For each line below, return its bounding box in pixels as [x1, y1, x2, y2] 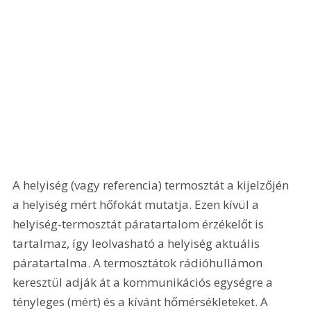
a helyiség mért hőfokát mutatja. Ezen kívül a [12, 196, 262, 213]
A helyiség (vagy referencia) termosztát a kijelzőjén [12, 177, 292, 194]
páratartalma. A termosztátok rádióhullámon [12, 255, 266, 271]
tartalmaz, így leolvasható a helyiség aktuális [12, 235, 263, 252]
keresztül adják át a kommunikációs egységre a [12, 274, 276, 291]
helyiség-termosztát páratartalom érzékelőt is [12, 216, 267, 233]
